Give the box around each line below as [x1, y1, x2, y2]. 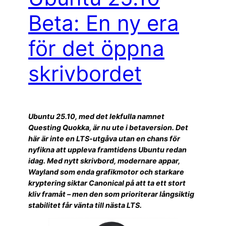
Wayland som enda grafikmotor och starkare [28, 167, 184, 176]
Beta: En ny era [28, 10, 179, 36]
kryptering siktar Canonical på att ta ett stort [28, 178, 186, 187]
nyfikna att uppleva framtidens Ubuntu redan [28, 145, 187, 154]
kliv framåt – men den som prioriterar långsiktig [28, 189, 194, 198]
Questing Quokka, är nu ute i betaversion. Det [28, 123, 188, 132]
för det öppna [28, 35, 164, 61]
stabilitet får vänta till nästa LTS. [28, 200, 142, 209]
